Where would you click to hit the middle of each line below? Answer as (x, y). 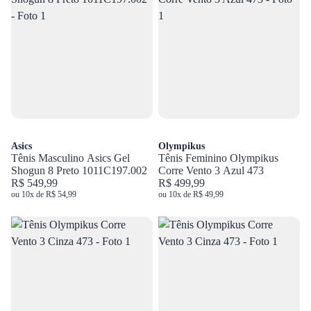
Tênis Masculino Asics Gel (70, 158)
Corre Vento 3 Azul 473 (211, 170)
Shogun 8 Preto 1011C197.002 (79, 170)
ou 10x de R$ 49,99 (191, 194)
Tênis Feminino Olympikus (218, 158)
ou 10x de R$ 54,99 (44, 194)
